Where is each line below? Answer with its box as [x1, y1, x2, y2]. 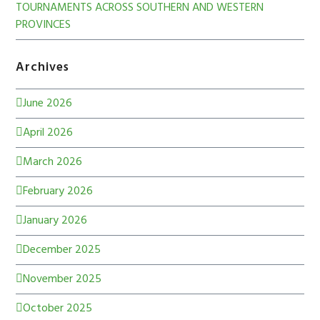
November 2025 [23, 270, 102, 289]
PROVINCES [16, 16, 71, 35]
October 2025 [23, 299, 93, 319]
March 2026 [23, 153, 83, 172]
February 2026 [23, 182, 94, 201]
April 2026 [23, 124, 74, 143]
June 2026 [23, 94, 73, 114]
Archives [16, 58, 70, 78]
